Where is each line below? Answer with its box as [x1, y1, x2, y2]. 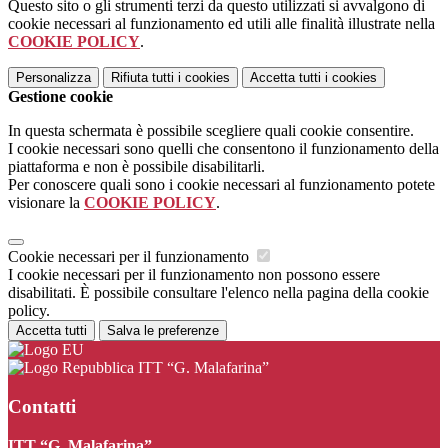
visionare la [8, 194, 84, 212]
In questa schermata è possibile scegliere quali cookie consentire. [8, 122, 414, 140]
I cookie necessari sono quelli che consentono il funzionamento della [8, 140, 439, 158]
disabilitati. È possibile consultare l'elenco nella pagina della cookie [8, 284, 429, 302]
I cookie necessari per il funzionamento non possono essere [8, 266, 380, 284]
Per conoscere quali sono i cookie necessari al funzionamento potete [8, 176, 435, 194]
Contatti [8, 395, 76, 417]
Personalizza [16, 70, 91, 86]
